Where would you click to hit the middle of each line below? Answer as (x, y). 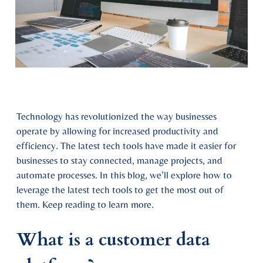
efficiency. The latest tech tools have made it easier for (126, 146)
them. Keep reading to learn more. (85, 204)
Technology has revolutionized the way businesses (117, 116)
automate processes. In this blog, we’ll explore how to (124, 175)
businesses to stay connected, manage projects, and (119, 160)
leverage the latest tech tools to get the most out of (120, 190)
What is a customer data (113, 240)
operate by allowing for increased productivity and (117, 131)
